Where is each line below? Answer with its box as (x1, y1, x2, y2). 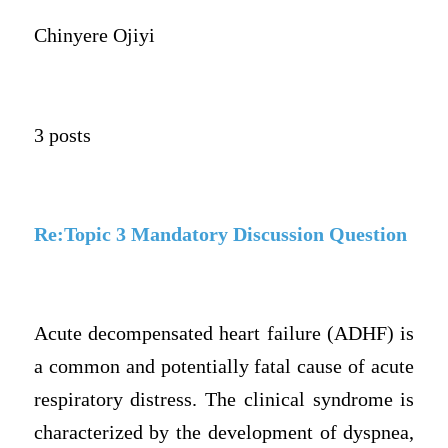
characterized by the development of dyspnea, (33, 422, 415, 444)
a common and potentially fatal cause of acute (33, 356, 415, 378)
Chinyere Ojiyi (33, 25, 160, 47)
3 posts (33, 124, 91, 146)
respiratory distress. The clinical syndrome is (33, 389, 415, 411)
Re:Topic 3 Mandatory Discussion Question (33, 223, 407, 245)
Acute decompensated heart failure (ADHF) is (33, 323, 415, 345)
